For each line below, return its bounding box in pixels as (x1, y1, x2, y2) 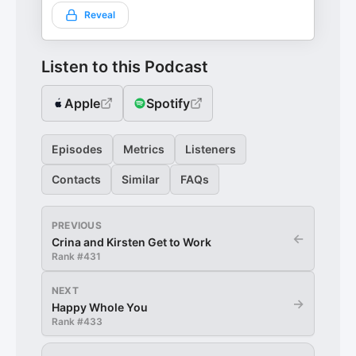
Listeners (185, 142, 236, 156)
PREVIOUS (52, 219, 102, 231)
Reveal (84, 9, 115, 21)
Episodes (52, 142, 103, 156)
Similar (122, 172, 160, 186)
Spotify (146, 95, 190, 111)
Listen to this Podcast (41, 57, 208, 76)
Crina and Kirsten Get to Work (52, 235, 211, 249)
